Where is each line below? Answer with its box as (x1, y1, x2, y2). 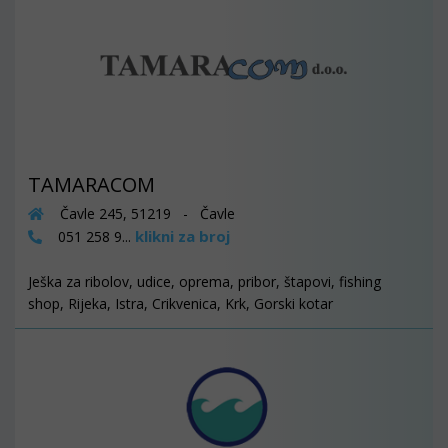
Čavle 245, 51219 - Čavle (56, 204, 235, 224)
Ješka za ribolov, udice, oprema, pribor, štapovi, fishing (28, 272, 381, 292)
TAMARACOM (28, 171, 155, 199)
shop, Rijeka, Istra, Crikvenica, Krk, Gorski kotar (28, 294, 333, 314)
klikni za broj (135, 226, 230, 247)
